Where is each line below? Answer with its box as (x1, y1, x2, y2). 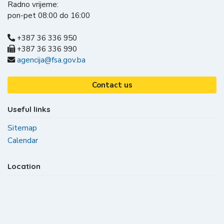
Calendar (7, 135, 38, 146)
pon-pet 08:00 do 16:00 (7, 10, 90, 20)
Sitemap (7, 123, 37, 133)
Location (7, 161, 40, 171)
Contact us (91, 80, 132, 90)
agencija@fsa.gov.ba (17, 54, 85, 65)
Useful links (7, 104, 50, 114)
